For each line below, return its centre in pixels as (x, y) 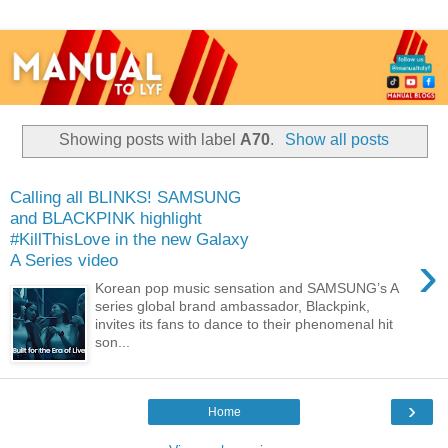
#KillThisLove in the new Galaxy (129, 238)
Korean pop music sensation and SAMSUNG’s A (247, 288)
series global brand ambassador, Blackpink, (233, 306)
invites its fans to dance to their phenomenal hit (244, 324)
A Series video (64, 259)
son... (113, 342)
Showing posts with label (150, 140)
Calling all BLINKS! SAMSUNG (125, 196)
